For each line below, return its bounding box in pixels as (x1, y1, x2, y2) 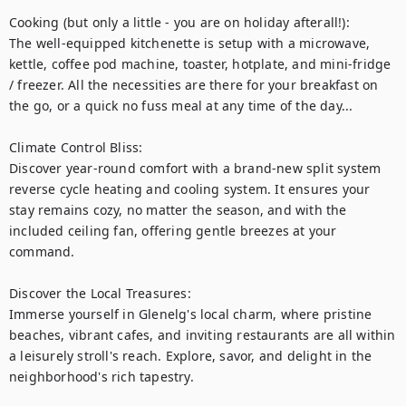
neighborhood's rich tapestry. (9, 368, 194, 385)
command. (9, 243, 75, 260)
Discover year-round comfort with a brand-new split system (9, 159, 382, 177)
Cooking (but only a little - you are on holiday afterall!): (9, 14, 350, 31)
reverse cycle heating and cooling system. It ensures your (9, 180, 371, 198)
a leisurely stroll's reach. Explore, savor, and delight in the (9, 347, 372, 364)
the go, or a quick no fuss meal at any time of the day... (9, 97, 353, 114)
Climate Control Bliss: (9, 139, 143, 156)
